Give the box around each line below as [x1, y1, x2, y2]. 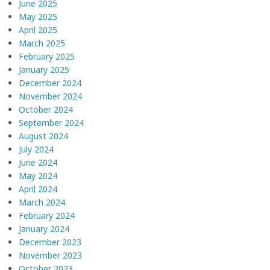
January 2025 [19, 64, 69, 76]
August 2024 [19, 130, 68, 142]
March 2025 [19, 37, 65, 49]
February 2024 [19, 210, 75, 222]
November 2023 [19, 250, 82, 262]
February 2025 [19, 51, 75, 63]
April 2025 [19, 24, 57, 36]
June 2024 [19, 157, 57, 169]
